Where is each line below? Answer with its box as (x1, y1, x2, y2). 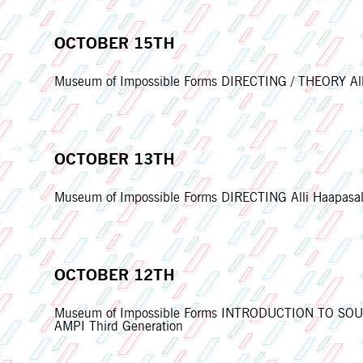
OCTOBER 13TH (54, 149, 176, 169)
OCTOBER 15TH (54, 33, 176, 53)
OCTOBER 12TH (54, 265, 176, 285)
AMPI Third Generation (54, 318, 184, 335)
